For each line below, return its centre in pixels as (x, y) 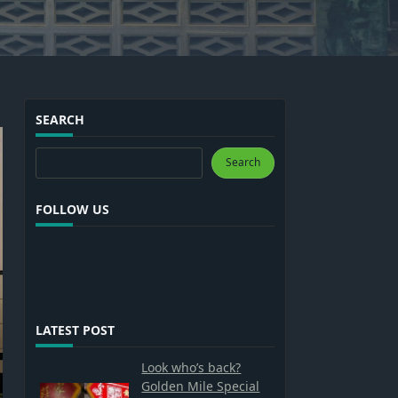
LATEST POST (76, 330)
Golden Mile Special (201, 386)
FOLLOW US (73, 210)
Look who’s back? (191, 368)
